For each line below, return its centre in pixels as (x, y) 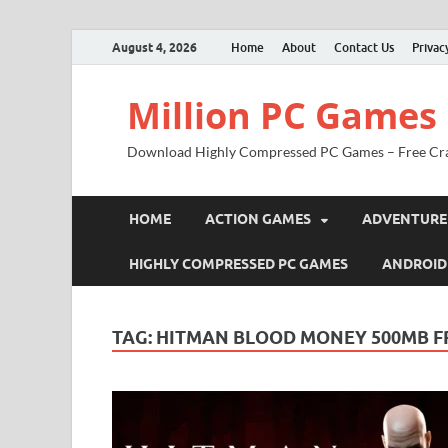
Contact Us (364, 47)
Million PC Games (282, 115)
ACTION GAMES (258, 218)
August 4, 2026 (154, 47)
